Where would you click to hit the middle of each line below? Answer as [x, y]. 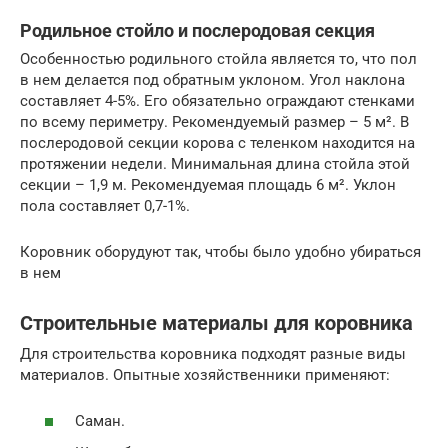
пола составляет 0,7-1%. [105, 205]
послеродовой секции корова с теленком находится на [217, 142]
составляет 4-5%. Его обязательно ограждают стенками [217, 100]
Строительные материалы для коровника [216, 323]
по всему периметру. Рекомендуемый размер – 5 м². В [214, 121]
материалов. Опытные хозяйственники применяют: [205, 374]
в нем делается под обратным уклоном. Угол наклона [212, 79]
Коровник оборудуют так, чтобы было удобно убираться [220, 251]
